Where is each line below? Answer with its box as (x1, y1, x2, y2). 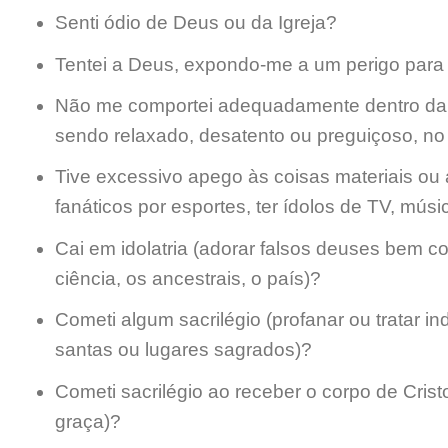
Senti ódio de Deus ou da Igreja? (54, 12, 337, 34)
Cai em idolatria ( (54, 237, 199, 259)
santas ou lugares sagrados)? (54, 339, 312, 361)
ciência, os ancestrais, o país (54, 267, 304, 289)
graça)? (54, 410, 121, 432)
